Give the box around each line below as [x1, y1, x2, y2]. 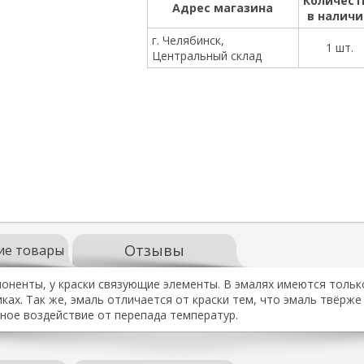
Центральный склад [151, 48, 262, 63]
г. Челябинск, [151, 32, 224, 48]
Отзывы [123, 240, 184, 260]
